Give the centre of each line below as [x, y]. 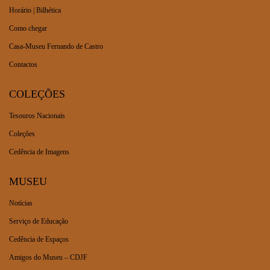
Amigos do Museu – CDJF [48, 257]
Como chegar [28, 28]
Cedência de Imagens [39, 152]
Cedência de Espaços [39, 239]
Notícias [21, 203]
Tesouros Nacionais [37, 116]
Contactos [23, 64]
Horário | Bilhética [35, 10]
